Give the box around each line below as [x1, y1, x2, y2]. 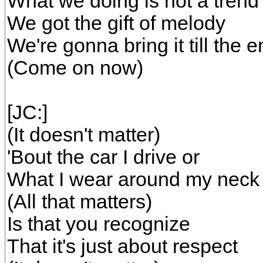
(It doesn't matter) [7, 124, 160, 146]
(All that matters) [7, 191, 152, 213]
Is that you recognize [7, 213, 190, 235]
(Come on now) [7, 57, 143, 79]
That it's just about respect [7, 235, 238, 257]
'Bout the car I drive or [7, 146, 200, 168]
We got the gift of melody [7, 12, 225, 34]
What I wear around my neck [7, 168, 259, 190]
